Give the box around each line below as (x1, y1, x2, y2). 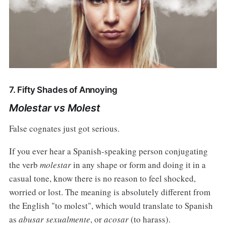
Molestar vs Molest (9, 101, 100, 114)
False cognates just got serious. (9, 122, 120, 134)
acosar (103, 213, 129, 225)
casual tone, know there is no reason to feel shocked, (9, 172, 196, 184)
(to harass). (128, 213, 171, 225)
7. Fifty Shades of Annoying (9, 84, 118, 95)
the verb (9, 158, 40, 171)
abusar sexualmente (18, 213, 90, 225)
